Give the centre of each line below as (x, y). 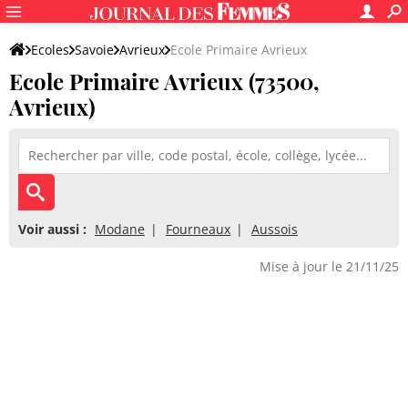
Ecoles (50, 50)
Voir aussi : (52, 229)
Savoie (94, 50)
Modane (120, 229)
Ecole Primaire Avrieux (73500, (164, 81)
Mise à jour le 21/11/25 (329, 266)
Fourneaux (198, 229)
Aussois (275, 229)
